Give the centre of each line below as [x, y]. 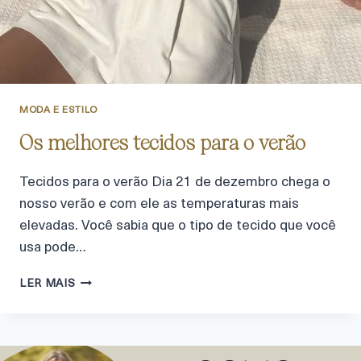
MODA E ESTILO [58, 111]
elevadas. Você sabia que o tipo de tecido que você [178, 226]
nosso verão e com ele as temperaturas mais [159, 204]
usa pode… [52, 247]
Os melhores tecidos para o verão [162, 142]
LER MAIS [48, 284]
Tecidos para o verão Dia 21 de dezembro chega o [175, 182]
